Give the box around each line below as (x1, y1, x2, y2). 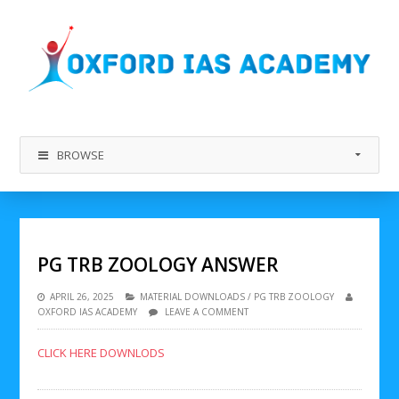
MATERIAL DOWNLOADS (140, 289, 246, 303)
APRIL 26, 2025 (50, 289, 115, 303)
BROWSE (57, 146, 105, 163)
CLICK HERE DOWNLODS (37, 344, 166, 361)
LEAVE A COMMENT (165, 305, 249, 318)
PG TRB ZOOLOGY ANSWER (37, 251, 280, 277)
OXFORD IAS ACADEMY (37, 305, 138, 318)
